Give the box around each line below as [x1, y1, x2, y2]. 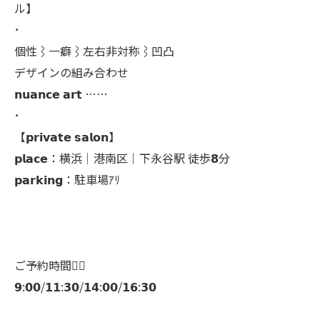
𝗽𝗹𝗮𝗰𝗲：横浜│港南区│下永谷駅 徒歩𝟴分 [14, 149, 230, 166]
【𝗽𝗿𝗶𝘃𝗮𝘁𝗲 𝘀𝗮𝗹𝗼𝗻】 [14, 128, 120, 145]
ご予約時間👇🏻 [14, 256, 86, 274]
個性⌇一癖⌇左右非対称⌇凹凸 [14, 42, 174, 59]
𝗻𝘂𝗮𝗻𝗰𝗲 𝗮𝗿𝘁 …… [14, 85, 108, 102]
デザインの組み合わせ [14, 64, 129, 81]
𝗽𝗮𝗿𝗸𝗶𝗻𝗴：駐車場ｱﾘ [14, 171, 120, 188]
